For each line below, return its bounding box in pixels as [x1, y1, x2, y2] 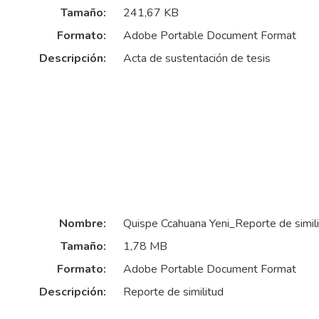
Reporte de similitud [122, 283, 224, 300]
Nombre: [58, 215, 106, 231]
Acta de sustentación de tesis [122, 51, 271, 67]
